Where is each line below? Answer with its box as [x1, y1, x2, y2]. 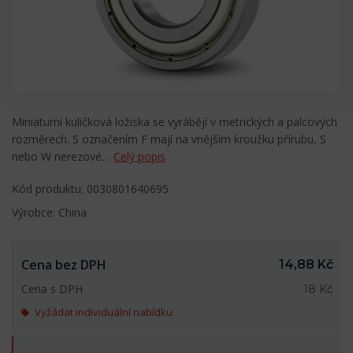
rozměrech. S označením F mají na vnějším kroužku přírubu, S [12, 132, 326, 147]
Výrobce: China [12, 205, 87, 221]
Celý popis [113, 149, 165, 165]
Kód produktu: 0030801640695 [12, 181, 169, 197]
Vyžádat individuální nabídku [35, 305, 173, 320]
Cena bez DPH [21, 256, 106, 274]
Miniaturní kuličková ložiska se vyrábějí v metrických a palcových [12, 114, 337, 130]
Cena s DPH [21, 281, 83, 297]
